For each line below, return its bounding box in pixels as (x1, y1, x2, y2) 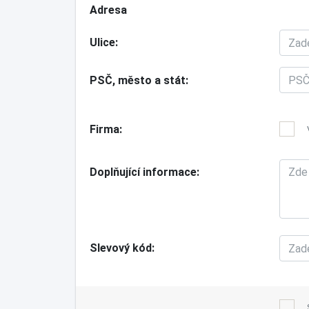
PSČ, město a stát (89, 74, 186, 88)
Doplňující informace (89, 166, 197, 179)
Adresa (89, 3, 127, 17)
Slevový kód (89, 241, 152, 255)
